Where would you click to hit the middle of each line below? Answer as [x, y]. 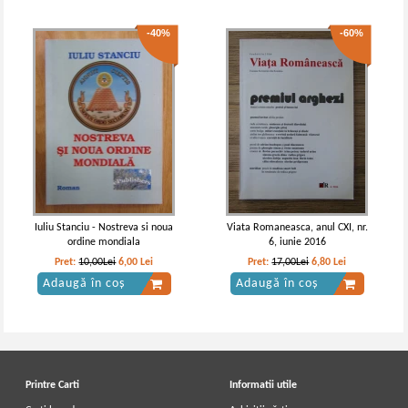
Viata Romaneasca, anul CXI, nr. [297, 228]
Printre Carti [53, 385]
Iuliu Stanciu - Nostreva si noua [104, 228]
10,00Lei [97, 262]
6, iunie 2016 [297, 242]
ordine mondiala [104, 242]
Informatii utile [264, 385]
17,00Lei [291, 262]
